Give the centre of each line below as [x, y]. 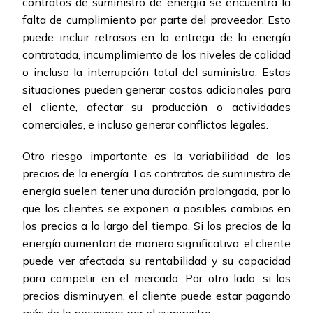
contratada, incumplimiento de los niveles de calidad [156, 55]
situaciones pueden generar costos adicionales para [156, 90]
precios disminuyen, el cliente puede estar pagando [156, 296]
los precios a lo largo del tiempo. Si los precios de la [156, 226]
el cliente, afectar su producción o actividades [156, 107]
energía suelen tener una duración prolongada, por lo [156, 191]
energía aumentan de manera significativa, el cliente [156, 243]
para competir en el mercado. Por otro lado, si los [156, 278]
